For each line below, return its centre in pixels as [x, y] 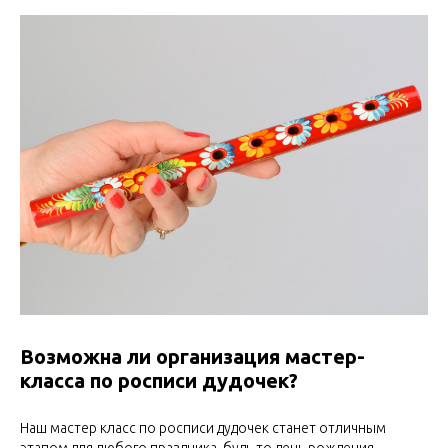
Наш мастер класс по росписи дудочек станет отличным [203, 428]
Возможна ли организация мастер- [192, 356]
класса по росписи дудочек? [159, 380]
